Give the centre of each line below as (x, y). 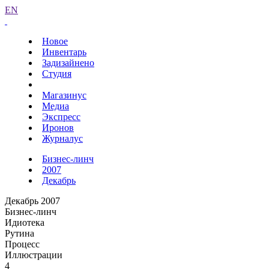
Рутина (20, 233)
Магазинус (64, 95)
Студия (57, 74)
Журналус (62, 138)
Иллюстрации (34, 255)
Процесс (22, 244)
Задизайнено (68, 63)
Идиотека (25, 222)
